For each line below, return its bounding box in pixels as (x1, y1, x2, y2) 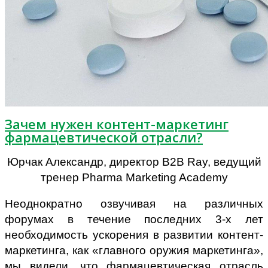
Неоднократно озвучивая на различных (5, 197, 263, 211)
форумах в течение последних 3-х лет (5, 213, 263, 226)
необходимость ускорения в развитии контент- (5, 229, 263, 242)
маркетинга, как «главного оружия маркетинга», (5, 244, 263, 257)
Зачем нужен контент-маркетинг (5, 115, 229, 133)
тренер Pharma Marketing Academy (40, 171, 228, 184)
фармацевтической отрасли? (5, 128, 203, 147)
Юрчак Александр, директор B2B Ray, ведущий (7, 156, 261, 169)
